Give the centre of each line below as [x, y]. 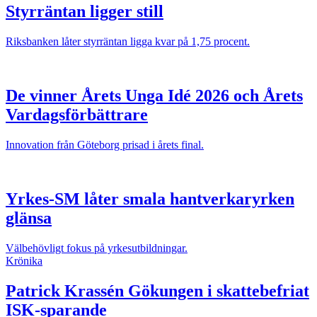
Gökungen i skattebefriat [217, 290]
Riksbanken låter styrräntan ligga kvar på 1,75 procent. [128, 42]
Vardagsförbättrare [77, 115]
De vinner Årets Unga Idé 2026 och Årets [154, 96]
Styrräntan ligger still [85, 12]
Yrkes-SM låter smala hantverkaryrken [150, 198]
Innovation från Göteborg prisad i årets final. [105, 145]
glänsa [29, 218]
